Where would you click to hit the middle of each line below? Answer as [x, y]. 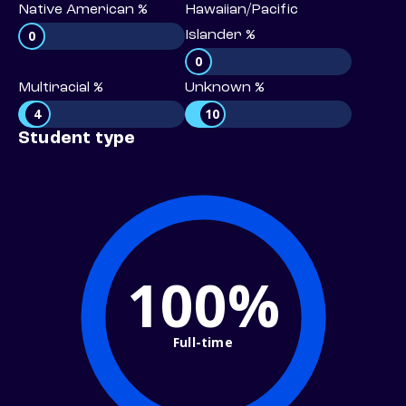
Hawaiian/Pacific [242, 10]
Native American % [83, 10]
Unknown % [225, 88]
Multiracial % [61, 88]
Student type [77, 139]
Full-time [203, 342]
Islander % [220, 36]
